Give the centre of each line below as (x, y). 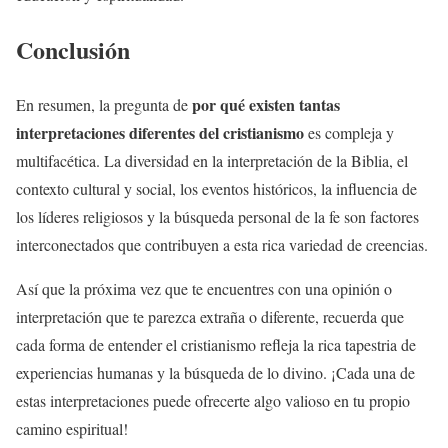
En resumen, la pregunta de (104, 104)
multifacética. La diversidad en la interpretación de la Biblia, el (212, 160)
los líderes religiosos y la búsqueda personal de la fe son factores (217, 216)
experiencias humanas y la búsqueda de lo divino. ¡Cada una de (215, 372)
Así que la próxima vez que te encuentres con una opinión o (204, 288)
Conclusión (73, 50)
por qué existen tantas (266, 104)
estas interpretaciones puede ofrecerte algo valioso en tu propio (213, 400)
